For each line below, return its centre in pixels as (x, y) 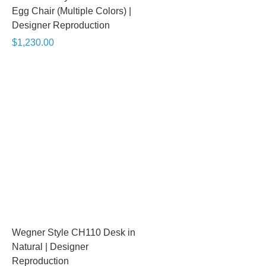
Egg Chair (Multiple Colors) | (72, 11)
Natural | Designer (50, 247)
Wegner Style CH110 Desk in (74, 232)
